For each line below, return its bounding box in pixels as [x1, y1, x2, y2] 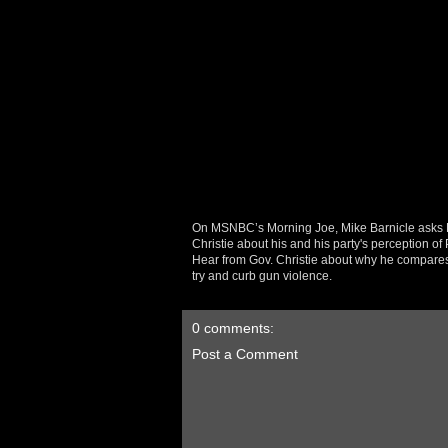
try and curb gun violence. [192, 269, 332, 283]
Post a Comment [192, 346, 298, 362]
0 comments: [192, 320, 274, 336]
